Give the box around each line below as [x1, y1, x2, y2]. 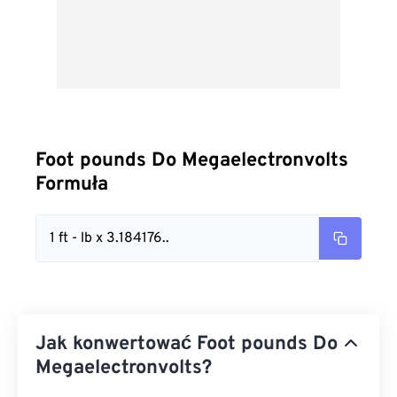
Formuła [35, 173, 108, 197]
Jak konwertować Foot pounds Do [35, 332, 338, 356]
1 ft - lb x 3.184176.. [50, 230, 169, 247]
